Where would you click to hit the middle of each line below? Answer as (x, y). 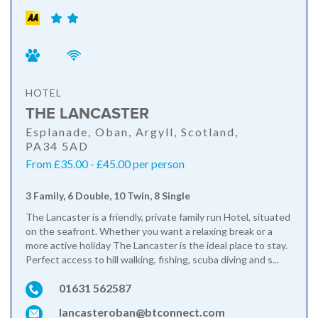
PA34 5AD (57, 146)
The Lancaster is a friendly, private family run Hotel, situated (158, 216)
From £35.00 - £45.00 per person (105, 163)
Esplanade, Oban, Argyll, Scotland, (132, 131)
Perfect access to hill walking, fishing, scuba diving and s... (152, 259)
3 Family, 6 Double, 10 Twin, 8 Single (108, 195)
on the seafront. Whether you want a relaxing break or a (149, 231)
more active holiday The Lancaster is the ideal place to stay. (157, 245)
